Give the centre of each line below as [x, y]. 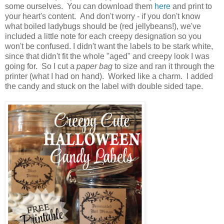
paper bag [94, 66]
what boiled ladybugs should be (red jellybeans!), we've [103, 26]
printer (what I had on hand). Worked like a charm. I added [109, 76]
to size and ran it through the [163, 66]
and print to [191, 6]
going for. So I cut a [41, 66]
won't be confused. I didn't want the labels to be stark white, [109, 46]
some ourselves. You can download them [80, 6]
